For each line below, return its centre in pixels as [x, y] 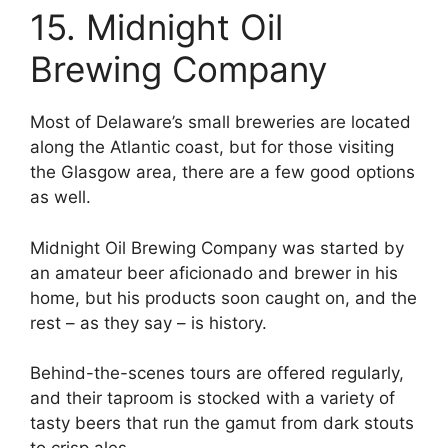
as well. [60, 197]
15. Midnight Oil [156, 27]
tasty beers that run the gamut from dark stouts [222, 423]
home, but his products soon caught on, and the [223, 297]
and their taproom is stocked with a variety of [212, 398]
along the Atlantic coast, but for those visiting [212, 147]
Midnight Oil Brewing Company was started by [217, 247]
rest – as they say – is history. [148, 322]
